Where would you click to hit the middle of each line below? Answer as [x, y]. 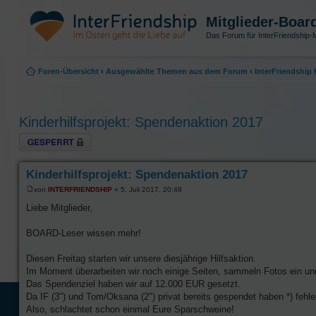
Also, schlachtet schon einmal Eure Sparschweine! [130, 309]
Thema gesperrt [47, 137]
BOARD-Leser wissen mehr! [84, 233]
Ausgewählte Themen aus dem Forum [177, 71]
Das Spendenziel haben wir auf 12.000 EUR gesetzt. [133, 284]
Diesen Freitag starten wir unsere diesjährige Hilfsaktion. [141, 258]
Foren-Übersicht [68, 71]
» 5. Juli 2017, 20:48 [147, 189]
